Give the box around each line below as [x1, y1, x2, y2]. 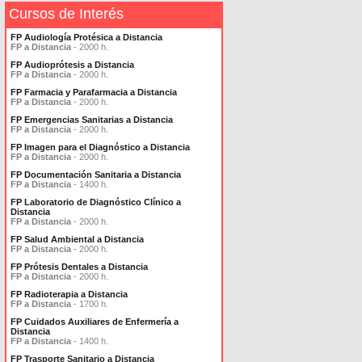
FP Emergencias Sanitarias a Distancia [11, 115, 173, 124]
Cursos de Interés [9, 6, 124, 22]
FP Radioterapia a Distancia [11, 289, 128, 299]
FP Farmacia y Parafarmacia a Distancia [11, 87, 177, 97]
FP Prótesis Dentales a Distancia [11, 262, 148, 271]
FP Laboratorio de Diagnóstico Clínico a [11, 197, 181, 207]
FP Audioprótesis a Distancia [11, 60, 134, 69]
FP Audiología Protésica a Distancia [11, 32, 162, 42]
